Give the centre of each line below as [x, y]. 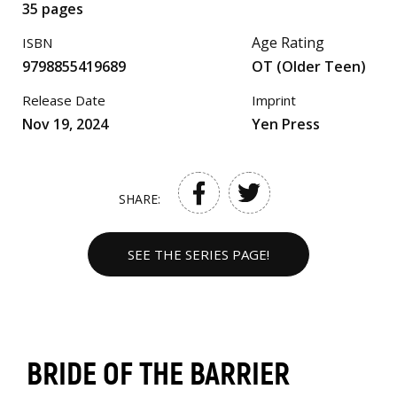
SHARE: [139, 199]
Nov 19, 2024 [65, 124]
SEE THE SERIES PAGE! [198, 254]
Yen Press [286, 124]
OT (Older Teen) [309, 66]
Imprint [274, 100]
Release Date [64, 100]
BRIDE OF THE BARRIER [158, 375]
